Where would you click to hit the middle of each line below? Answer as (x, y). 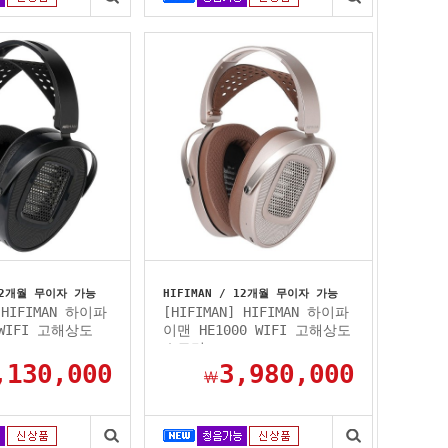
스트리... (196, 348)
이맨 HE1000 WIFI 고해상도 (257, 330)
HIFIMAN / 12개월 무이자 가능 (250, 293)
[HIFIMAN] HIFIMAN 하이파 (256, 312)
